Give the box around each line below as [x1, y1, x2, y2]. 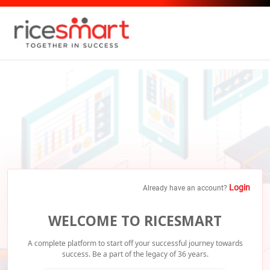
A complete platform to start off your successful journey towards [27, 237, 243, 248]
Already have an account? [143, 183, 229, 192]
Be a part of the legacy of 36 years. [90, 248, 209, 259]
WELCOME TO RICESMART [48, 210, 222, 230]
